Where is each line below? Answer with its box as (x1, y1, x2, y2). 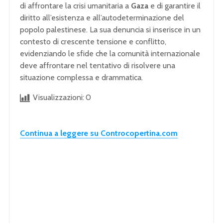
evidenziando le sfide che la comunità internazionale (20, 49, 200, 59)
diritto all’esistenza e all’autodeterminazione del (20, 13, 184, 23)
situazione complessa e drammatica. (20, 73, 143, 83)
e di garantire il (148, 1, 201, 11)
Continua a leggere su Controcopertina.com (20, 128, 178, 138)
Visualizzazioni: (33, 93, 84, 103)
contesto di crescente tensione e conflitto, (20, 37, 166, 47)
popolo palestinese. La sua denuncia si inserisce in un (20, 25, 201, 35)
